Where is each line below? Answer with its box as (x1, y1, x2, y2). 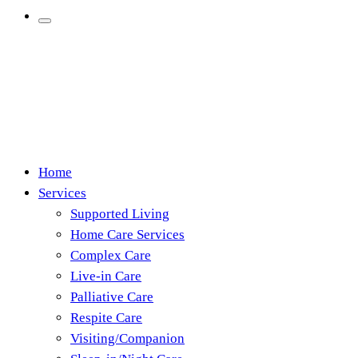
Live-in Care (70, 268, 141, 284)
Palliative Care (70, 289, 153, 304)
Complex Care (70, 248, 151, 263)
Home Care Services (70, 227, 185, 242)
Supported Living (70, 206, 169, 221)
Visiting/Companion (70, 331, 185, 346)
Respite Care (70, 310, 142, 325)
